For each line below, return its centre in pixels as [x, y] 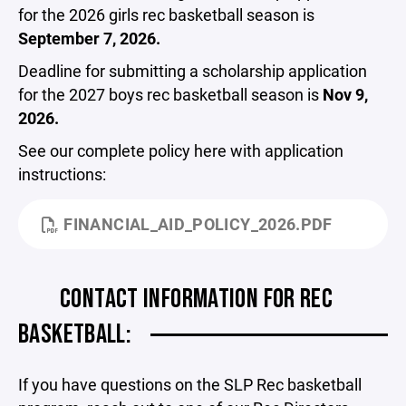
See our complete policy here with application [181, 150]
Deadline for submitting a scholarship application [193, 71]
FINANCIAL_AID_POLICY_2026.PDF [198, 224]
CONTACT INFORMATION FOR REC [197, 299]
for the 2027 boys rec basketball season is [170, 94]
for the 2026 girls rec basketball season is [166, 14]
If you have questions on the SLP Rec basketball [190, 384]
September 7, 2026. [89, 38]
